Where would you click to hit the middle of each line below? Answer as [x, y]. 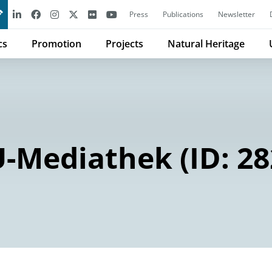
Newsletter [236, 14]
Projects [124, 44]
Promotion [56, 44]
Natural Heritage [206, 44]
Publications [183, 14]
